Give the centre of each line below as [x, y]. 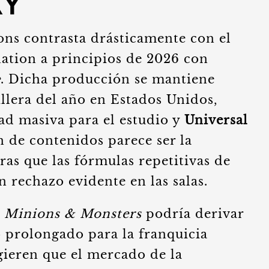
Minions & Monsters [73, 214]
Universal [216, 120]
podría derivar [193, 214]
